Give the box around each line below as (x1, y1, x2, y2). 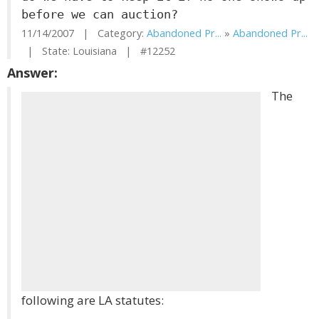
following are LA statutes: (21, 292, 164, 308)
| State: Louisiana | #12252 (21, 44, 175, 58)
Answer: (7, 64, 58, 81)
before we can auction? (21, 7, 178, 21)
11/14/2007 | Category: (21, 26, 147, 40)
